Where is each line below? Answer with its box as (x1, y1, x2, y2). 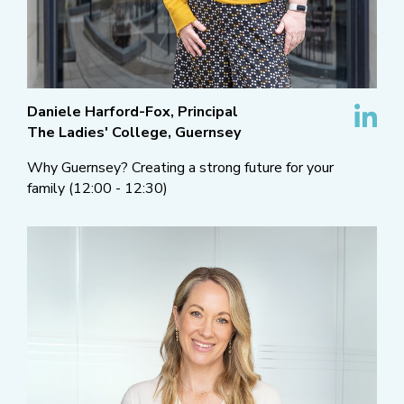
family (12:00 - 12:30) (27, 179, 168, 199)
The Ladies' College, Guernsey (27, 123, 241, 143)
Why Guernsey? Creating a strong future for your (27, 158, 334, 179)
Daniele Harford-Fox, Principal (27, 102, 238, 123)
